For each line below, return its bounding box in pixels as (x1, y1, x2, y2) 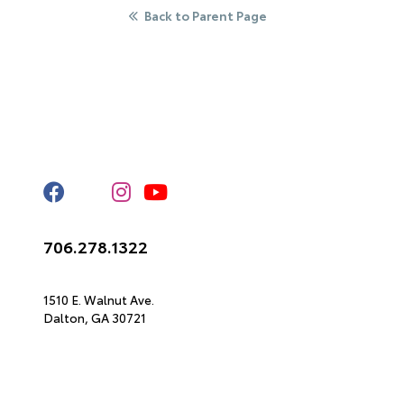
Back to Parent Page (144, 6, 267, 24)
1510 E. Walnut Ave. (43, 290, 154, 308)
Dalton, (43, 308, 91, 326)
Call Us (43, 208, 103, 229)
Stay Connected (43, 145, 180, 166)
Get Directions (43, 263, 169, 284)
